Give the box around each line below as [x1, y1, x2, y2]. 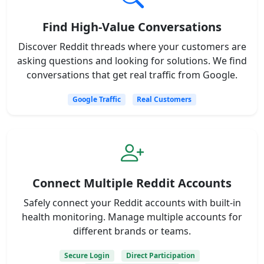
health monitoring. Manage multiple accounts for [22, 210, 242, 224]
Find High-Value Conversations [42, 19, 222, 35]
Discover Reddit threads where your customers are [18, 40, 246, 54]
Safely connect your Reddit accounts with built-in [23, 196, 241, 210]
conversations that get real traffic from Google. [27, 68, 237, 82]
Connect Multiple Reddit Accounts [32, 175, 232, 192]
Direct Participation [126, 250, 195, 261]
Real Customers [137, 94, 192, 105]
